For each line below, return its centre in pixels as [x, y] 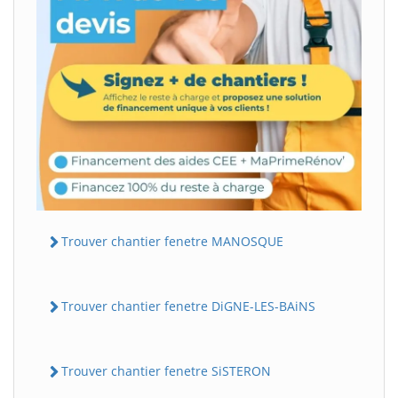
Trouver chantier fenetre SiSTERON [166, 371]
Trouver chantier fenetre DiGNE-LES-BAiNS [188, 306]
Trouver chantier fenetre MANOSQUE [172, 241]
